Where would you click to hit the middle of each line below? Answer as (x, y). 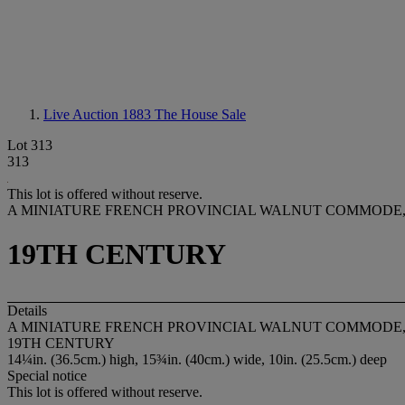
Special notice (47, 375)
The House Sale (200, 114)
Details (27, 310)
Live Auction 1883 (99, 114)
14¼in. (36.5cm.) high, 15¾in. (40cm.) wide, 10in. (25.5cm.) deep (197, 359)
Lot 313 (30, 145)
